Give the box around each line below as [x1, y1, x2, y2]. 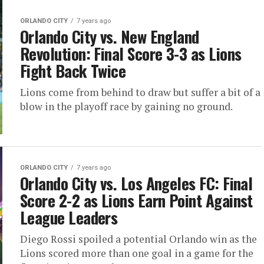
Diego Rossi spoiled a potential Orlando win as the [20, 232, 257, 246]
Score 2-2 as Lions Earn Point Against [20, 189, 253, 213]
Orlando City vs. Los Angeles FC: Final [20, 171, 253, 196]
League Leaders [20, 206, 118, 230]
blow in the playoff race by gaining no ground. [20, 100, 233, 114]
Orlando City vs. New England [20, 25, 199, 49]
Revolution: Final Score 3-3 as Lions [20, 42, 242, 66]
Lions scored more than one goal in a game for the [20, 246, 253, 260]
